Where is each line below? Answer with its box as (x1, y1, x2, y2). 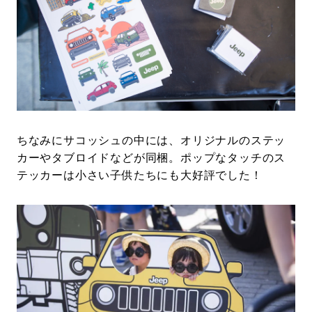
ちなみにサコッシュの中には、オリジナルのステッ (16, 134, 286, 148)
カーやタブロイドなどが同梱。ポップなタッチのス (16, 151, 286, 165)
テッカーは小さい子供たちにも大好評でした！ (16, 169, 263, 182)
